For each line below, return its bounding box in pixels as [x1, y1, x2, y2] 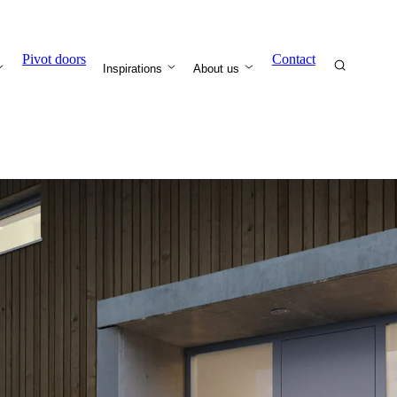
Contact [271, 51, 315, 66]
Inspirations [103, 62, 167, 76]
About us [193, 62, 244, 76]
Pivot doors [22, 51, 87, 66]
